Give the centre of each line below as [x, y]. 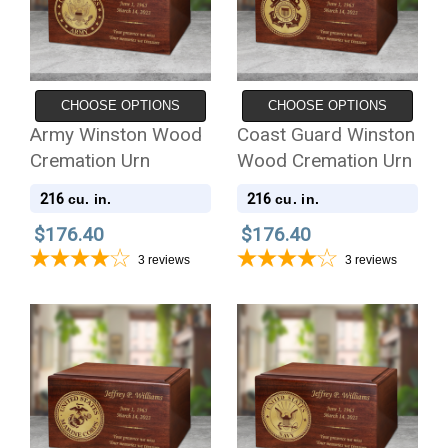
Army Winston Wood [115, 134]
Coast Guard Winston [326, 134]
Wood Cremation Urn [325, 160]
